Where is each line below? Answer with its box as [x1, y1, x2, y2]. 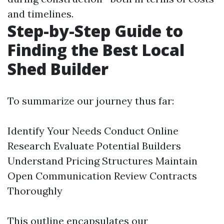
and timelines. [7, 7, 73, 20]
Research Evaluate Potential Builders [7, 139, 181, 152]
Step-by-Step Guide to [7, 19, 183, 41]
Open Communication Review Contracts [7, 169, 197, 182]
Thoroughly [7, 184, 62, 197]
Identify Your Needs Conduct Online [7, 124, 178, 137]
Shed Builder [7, 57, 108, 79]
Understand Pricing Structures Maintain [7, 154, 197, 167]
